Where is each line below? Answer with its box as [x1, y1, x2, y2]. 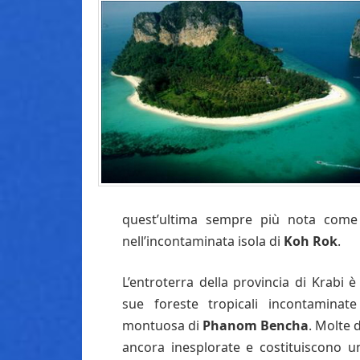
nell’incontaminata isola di [122, 231, 284, 250]
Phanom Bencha [202, 316, 309, 334]
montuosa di [122, 316, 202, 334]
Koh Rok [284, 231, 337, 250]
